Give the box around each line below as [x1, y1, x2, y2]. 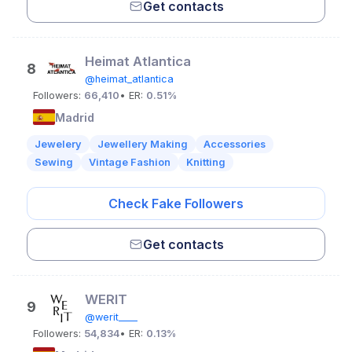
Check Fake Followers [108, 196, 244, 211]
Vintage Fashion [89, 156, 170, 168]
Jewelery [35, 138, 82, 150]
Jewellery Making [97, 138, 188, 150]
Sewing [35, 156, 73, 168]
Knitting [186, 156, 225, 168]
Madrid [55, 110, 94, 124]
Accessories [203, 138, 266, 150]
